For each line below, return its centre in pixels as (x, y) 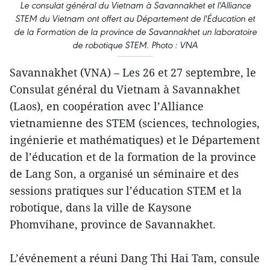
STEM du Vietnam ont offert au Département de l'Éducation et (135, 19)
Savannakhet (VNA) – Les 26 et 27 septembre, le (133, 73)
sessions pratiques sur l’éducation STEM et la (126, 191)
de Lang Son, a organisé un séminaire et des (124, 174)
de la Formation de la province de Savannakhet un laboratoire (135, 32)
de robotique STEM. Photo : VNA (135, 45)
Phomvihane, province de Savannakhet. (113, 224)
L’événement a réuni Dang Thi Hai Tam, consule (135, 258)
